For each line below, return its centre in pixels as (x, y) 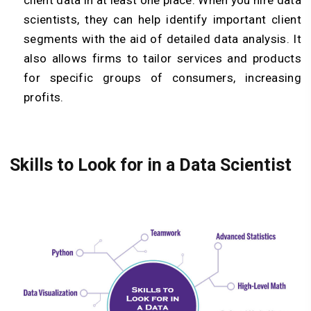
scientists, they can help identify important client (162, 20)
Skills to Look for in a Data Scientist (151, 165)
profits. (44, 98)
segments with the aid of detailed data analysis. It (162, 39)
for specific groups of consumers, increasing (162, 78)
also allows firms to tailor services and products (162, 59)
